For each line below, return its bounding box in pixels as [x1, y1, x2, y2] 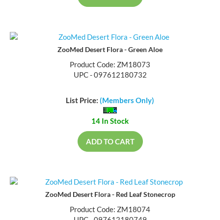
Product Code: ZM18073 [70, 60, 150, 70]
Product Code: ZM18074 [70, 206, 150, 215]
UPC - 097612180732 [73, 71, 147, 80]
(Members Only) [100, 97, 154, 106]
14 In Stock [91, 117, 129, 127]
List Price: [66, 97, 100, 106]
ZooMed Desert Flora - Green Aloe [57, 46, 163, 55]
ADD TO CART [85, 138, 135, 147]
